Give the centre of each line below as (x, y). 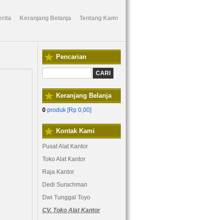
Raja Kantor (58, 172)
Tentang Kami (99, 18)
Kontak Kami (75, 131)
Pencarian (71, 57)
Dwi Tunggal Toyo (66, 197)
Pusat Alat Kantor (65, 146)
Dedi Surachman (65, 185)
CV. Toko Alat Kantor (71, 210)
